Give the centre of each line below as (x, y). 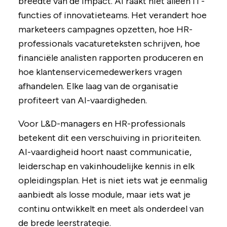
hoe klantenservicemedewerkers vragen (100, 72)
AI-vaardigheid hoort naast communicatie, (105, 152)
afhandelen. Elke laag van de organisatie (98, 86)
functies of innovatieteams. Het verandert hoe (112, 15)
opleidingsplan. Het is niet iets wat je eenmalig (112, 181)
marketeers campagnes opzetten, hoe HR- (105, 30)
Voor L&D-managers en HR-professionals (102, 124)
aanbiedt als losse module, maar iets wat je (104, 195)
